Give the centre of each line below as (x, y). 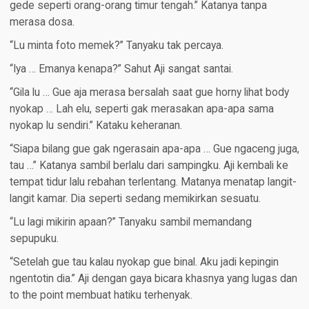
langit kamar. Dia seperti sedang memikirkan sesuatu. (135, 199)
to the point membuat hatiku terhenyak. (101, 296)
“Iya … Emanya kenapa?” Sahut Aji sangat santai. (121, 69)
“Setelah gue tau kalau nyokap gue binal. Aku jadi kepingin (144, 262)
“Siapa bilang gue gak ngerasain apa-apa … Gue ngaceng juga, (154, 149)
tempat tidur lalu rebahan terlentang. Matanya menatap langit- (153, 182)
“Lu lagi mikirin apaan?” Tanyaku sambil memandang (130, 222)
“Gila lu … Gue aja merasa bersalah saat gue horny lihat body (149, 93)
